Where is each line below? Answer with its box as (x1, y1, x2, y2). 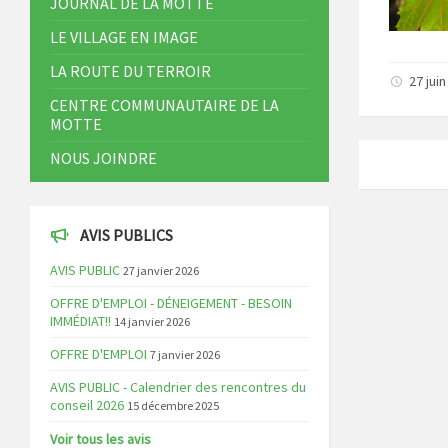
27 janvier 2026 (123, 263, 199, 279)
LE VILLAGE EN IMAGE (50, 27, 198, 48)
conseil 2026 (50, 396, 124, 415)
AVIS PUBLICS (80, 225, 173, 246)
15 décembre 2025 (127, 398, 219, 414)
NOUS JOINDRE (50, 148, 157, 169)
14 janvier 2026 (114, 314, 190, 330)
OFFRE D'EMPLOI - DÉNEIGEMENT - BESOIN (50, 294, 292, 313)
